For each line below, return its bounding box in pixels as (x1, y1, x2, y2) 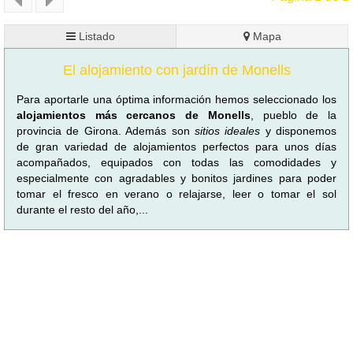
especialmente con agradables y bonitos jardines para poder (17, 171, 336, 184)
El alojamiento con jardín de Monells (62, 61, 291, 78)
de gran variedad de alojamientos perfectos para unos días (17, 139, 336, 153)
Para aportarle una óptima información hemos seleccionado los (17, 92, 336, 106)
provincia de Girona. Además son (17, 124, 195, 137)
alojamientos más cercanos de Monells (17, 108, 251, 121)
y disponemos (265, 124, 336, 137)
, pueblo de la (250, 108, 337, 121)
